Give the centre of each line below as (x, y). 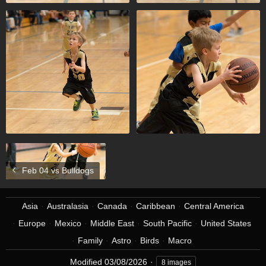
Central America (214, 206)
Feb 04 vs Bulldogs (57, 170)
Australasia (68, 206)
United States (226, 223)
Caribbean (156, 206)
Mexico (68, 223)
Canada (112, 206)
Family (90, 240)
